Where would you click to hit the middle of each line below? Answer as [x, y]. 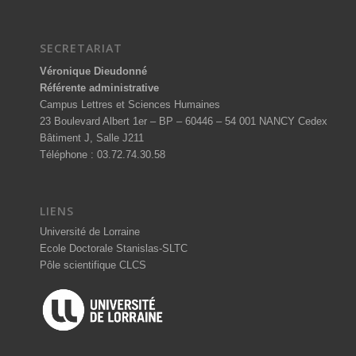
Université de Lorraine [90, 232]
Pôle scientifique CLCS [93, 265]
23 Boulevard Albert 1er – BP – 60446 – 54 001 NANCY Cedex [184, 122]
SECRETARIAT [81, 48]
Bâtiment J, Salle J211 [92, 138]
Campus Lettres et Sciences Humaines [130, 105]
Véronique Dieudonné [93, 72]
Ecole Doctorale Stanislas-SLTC [114, 249]
